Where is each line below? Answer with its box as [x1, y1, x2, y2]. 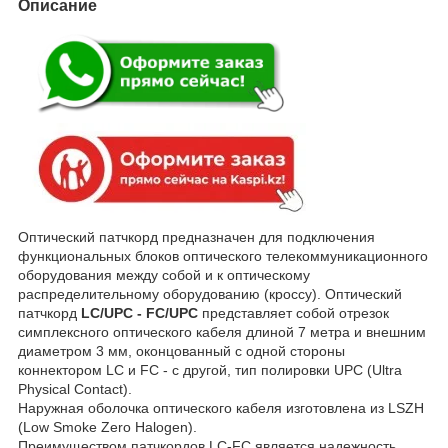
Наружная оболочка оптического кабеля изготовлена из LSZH [18, 400, 424, 417]
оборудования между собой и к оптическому [18, 267, 310, 284]
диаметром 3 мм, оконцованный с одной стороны [18, 343, 345, 360]
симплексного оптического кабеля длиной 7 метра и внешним [18, 324, 426, 341]
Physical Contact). [18, 381, 132, 398]
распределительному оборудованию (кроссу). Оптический [18, 286, 402, 303]
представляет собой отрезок [198, 305, 389, 322]
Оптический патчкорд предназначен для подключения [18, 229, 375, 246]
